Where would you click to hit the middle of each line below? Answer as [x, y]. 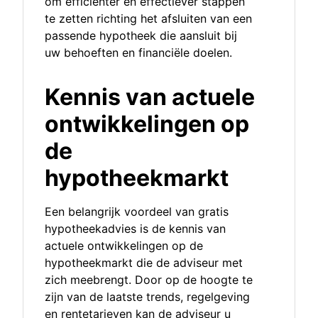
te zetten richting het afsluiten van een [148, 19]
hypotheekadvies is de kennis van [135, 229]
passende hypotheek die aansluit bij [141, 36]
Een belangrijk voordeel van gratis [137, 212]
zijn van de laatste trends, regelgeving [147, 297]
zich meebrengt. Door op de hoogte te [149, 280]
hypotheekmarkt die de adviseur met [144, 263]
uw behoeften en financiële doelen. [138, 53]
